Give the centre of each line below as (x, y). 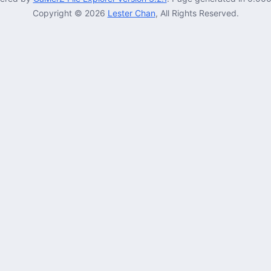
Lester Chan (131, 13)
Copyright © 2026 (70, 13)
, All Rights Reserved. (197, 13)
